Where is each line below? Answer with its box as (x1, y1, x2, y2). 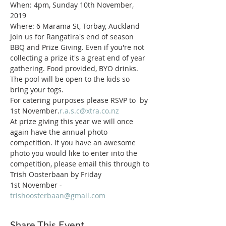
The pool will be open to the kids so (10, 74, 132, 84)
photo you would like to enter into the (10, 148, 139, 158)
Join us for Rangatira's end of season (10, 32, 136, 41)
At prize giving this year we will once (10, 117, 135, 126)
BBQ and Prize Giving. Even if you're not (10, 42, 146, 52)
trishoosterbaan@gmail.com (10, 191, 105, 200)
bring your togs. (10, 85, 64, 94)
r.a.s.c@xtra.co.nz (60, 106, 119, 116)
